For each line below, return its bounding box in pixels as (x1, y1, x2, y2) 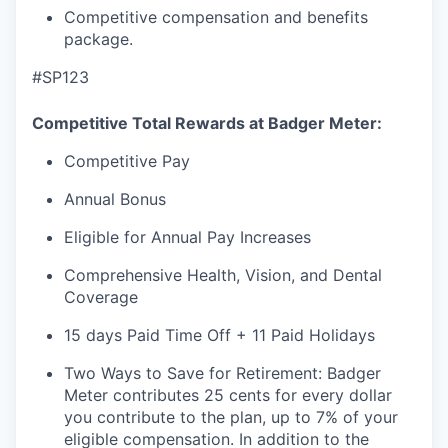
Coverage (64, 286, 138, 307)
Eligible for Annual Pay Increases (64, 226, 311, 247)
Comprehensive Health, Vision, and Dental (64, 264, 382, 285)
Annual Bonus (64, 188, 166, 209)
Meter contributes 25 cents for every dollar (64, 384, 392, 405)
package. (64, 28, 133, 49)
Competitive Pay (64, 150, 190, 171)
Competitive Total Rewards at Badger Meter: (32, 112, 382, 133)
